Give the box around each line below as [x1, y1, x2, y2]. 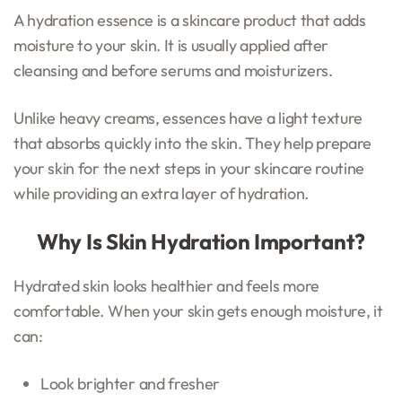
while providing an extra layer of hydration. [13, 182, 309, 204]
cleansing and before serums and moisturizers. [13, 59, 333, 81]
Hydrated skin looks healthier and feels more [13, 275, 319, 296]
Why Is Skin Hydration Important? [37, 227, 365, 255]
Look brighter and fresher [40, 372, 220, 394]
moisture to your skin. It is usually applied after [13, 34, 328, 56]
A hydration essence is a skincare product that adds [13, 9, 366, 31]
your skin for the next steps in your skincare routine [13, 157, 365, 179]
